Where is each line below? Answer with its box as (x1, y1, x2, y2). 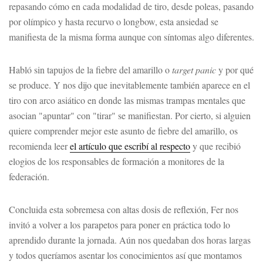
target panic (172, 63, 216, 76)
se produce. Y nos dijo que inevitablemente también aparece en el (9, 78, 250, 91)
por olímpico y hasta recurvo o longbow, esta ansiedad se (9, 15, 218, 28)
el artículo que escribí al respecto (70, 139, 190, 152)
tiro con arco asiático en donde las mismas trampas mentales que (9, 93, 245, 106)
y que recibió (190, 139, 241, 152)
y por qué (216, 63, 254, 76)
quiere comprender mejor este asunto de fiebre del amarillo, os (9, 124, 238, 137)
